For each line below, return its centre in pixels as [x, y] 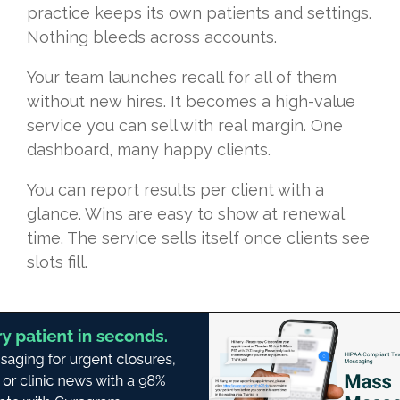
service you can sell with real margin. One [185, 125]
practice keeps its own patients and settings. [199, 12]
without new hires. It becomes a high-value [191, 101]
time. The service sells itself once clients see [198, 237]
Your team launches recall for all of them [182, 77]
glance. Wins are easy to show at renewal [185, 213]
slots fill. [57, 262]
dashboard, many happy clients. [149, 149]
